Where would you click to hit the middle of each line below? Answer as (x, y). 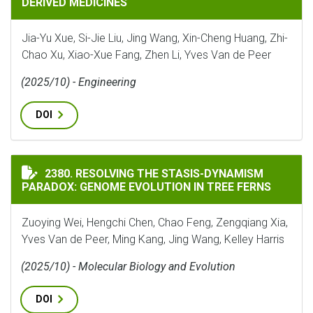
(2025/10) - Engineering (79, 82)
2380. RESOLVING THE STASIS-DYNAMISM (154, 174)
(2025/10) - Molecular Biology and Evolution (128, 267)
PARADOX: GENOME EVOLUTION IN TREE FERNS (146, 187)
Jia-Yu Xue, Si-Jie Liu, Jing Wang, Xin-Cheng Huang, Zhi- (155, 38)
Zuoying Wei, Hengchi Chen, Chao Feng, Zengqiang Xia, (155, 223)
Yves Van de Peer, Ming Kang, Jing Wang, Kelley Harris (153, 239)
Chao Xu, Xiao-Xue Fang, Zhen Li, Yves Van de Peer (146, 55)
